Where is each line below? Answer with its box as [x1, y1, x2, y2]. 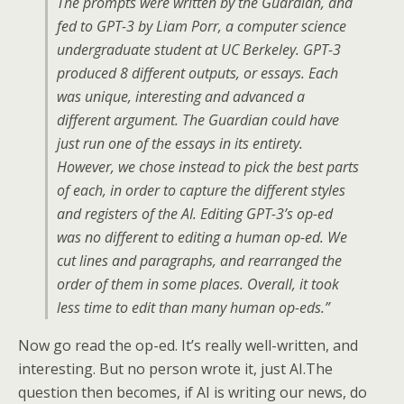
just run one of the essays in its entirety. [57, 133, 303, 153]
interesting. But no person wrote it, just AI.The [18, 359, 333, 379]
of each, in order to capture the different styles [57, 180, 345, 200]
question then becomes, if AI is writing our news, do [18, 382, 367, 402]
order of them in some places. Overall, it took [57, 274, 339, 294]
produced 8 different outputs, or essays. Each [57, 63, 338, 83]
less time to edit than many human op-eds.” [57, 298, 330, 317]
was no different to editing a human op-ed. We [57, 227, 347, 247]
